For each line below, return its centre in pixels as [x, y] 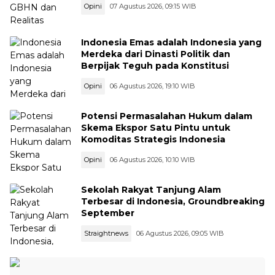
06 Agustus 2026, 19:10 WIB [153, 86]
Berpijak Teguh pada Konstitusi [155, 65]
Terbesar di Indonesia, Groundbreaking [173, 201]
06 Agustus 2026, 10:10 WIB [153, 159]
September [108, 213]
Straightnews [106, 233]
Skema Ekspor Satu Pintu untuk [156, 127]
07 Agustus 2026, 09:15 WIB [153, 6]
